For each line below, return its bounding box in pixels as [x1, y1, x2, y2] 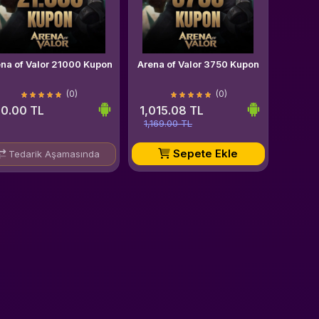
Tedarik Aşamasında [6, 148, 100, 159]
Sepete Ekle [170, 147, 239, 160]
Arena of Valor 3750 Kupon [137, 58, 259, 70]
